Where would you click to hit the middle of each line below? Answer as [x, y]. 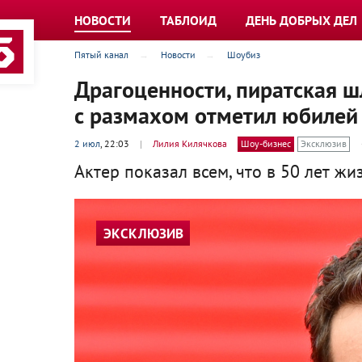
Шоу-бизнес [266, 144]
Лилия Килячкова [190, 144]
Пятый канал [101, 55]
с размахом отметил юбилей [216, 115]
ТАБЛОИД [188, 20]
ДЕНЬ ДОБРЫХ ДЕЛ [301, 20]
